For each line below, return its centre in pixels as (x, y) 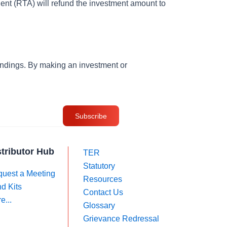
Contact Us (103, 192)
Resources (102, 179)
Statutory (99, 166)
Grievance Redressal (121, 219)
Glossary (99, 205)
